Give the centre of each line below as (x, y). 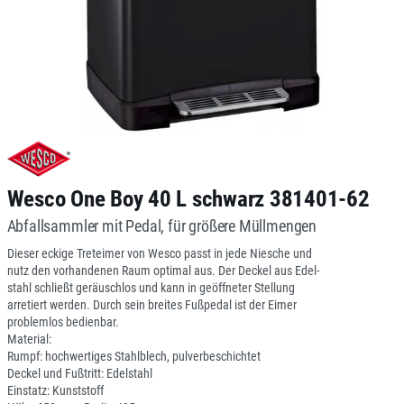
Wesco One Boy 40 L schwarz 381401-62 (188, 199)
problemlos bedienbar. (63, 322)
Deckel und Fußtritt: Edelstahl (79, 373)
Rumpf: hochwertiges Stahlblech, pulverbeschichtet (133, 356)
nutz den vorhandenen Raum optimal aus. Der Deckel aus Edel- (163, 271)
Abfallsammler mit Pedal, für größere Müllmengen (162, 226)
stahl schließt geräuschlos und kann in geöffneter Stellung (151, 288)
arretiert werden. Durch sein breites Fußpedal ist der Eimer (151, 305)
